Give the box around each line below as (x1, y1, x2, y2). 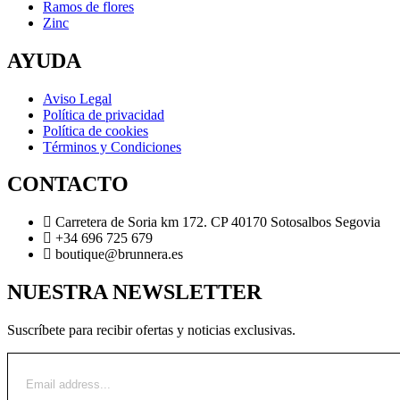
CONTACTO (7, 172, 129, 196)
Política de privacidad (43, 106, 164, 122)
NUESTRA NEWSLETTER (7, 280, 262, 304)
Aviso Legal (43, 90, 112, 106)
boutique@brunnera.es (55, 246, 183, 262)
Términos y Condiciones (43, 138, 181, 154)
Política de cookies (43, 122, 148, 138)
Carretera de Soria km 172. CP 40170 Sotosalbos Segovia (55, 214, 380, 230)
